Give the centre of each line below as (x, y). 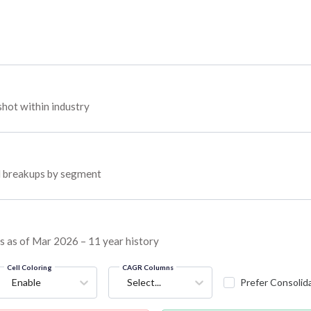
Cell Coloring (29, 268)
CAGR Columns (148, 268)
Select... (144, 283)
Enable (26, 283)
